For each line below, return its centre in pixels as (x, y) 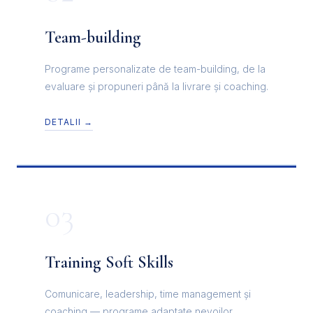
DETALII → (69, 122)
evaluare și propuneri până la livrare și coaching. (156, 86)
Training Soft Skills (109, 262)
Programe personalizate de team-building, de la (155, 68)
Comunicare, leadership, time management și (148, 293)
